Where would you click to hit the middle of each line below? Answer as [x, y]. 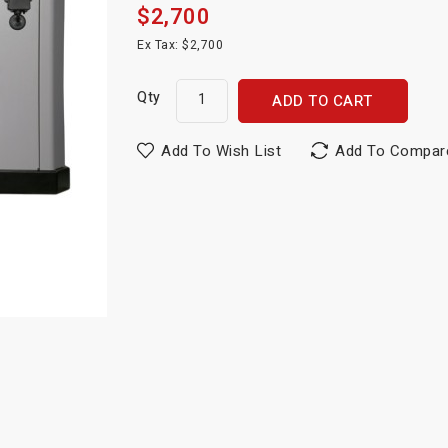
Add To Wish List [221, 150]
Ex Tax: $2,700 [180, 44]
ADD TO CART [322, 100]
